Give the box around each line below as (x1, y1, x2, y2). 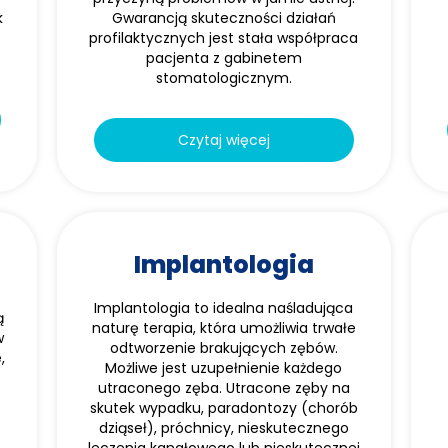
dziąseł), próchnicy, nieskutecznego (98, 418, 349, 438)
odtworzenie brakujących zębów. (109, 338, 338, 358)
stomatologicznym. (155, 68, 292, 88)
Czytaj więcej (177, 130, 270, 150)
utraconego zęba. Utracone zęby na (97, 378, 350, 398)
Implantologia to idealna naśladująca (94, 298, 354, 318)
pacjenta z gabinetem (145, 48, 302, 68)
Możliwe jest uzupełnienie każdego (105, 358, 343, 378)
